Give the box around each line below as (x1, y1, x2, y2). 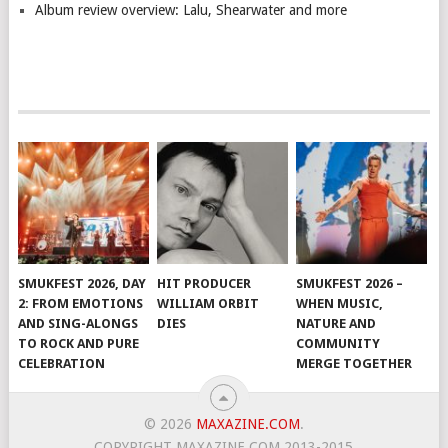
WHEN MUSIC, (296, 295, 384, 311)
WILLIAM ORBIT (157, 295, 260, 311)
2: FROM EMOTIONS (18, 295, 144, 311)
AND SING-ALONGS (18, 315, 139, 331)
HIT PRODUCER (157, 275, 252, 291)
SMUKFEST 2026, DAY (18, 275, 147, 291)
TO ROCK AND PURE (18, 335, 140, 351)
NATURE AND (296, 315, 377, 331)
